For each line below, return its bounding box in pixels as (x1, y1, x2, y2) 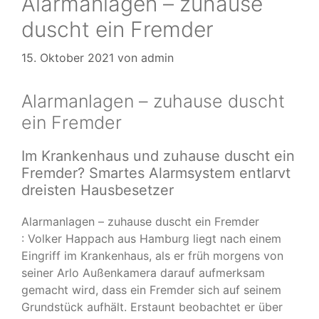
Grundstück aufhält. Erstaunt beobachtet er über (21, 299, 283, 314)
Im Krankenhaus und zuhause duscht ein (21, 147, 295, 164)
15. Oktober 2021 (21, 50, 114, 65)
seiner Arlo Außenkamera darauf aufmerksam (21, 265, 265, 280)
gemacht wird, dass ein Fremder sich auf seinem (21, 282, 281, 297)
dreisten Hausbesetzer (21, 181, 174, 199)
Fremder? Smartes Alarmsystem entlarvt (21, 164, 291, 182)
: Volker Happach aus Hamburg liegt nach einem (21, 231, 281, 246)
